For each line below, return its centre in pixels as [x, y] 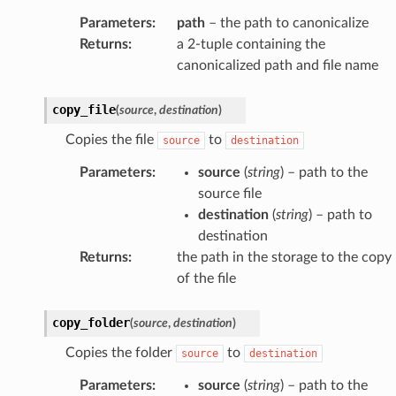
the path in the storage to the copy [284, 257]
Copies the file [111, 139]
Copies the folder [120, 352]
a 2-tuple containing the [251, 44]
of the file [206, 278]
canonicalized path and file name [277, 65]
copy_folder [91, 322]
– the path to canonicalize [286, 23]
